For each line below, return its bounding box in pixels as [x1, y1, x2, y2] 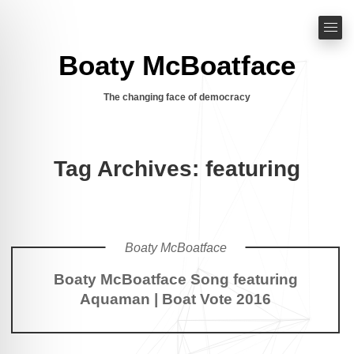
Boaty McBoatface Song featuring [53, 270, 298, 288]
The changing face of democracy [104, 91, 250, 103]
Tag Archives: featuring [54, 156, 300, 181]
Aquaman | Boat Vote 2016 [80, 290, 271, 308]
